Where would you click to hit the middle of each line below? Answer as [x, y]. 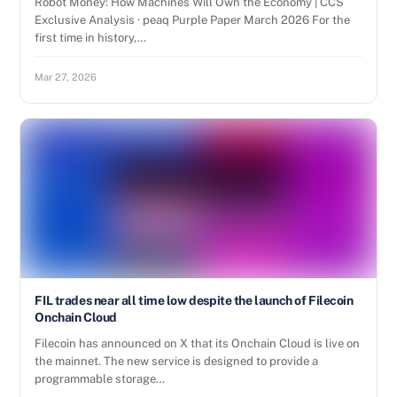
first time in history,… [91, 38]
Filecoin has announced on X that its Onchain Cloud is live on [198, 343]
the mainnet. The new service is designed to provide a [177, 361]
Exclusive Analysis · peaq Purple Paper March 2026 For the [193, 20]
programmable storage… [100, 379]
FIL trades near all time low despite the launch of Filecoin [194, 300]
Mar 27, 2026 [66, 77]
